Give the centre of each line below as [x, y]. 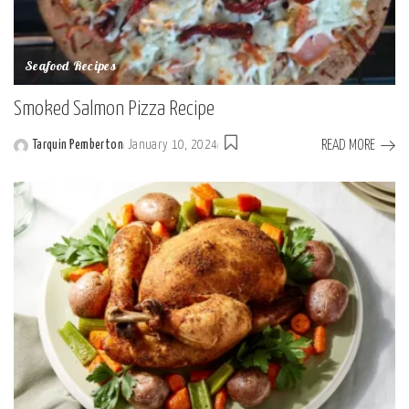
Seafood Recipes [71, 67]
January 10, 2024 [173, 146]
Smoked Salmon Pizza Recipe [114, 109]
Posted [31, 156]
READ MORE [348, 145]
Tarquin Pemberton [78, 146]
